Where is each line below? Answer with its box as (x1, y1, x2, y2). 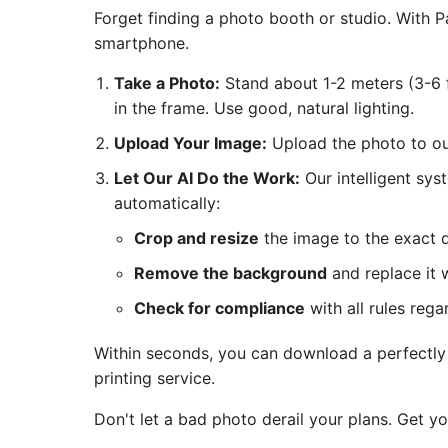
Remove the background (134, 262, 328, 283)
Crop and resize (134, 227, 260, 248)
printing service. (94, 367, 216, 388)
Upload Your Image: (114, 132, 268, 153)
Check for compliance (134, 297, 306, 318)
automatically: (114, 192, 221, 213)
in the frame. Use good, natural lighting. (114, 97, 415, 118)
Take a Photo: (114, 72, 221, 93)
